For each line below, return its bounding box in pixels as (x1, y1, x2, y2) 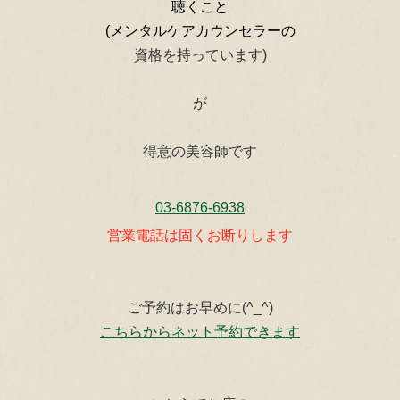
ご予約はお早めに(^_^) (127, 300, 273, 316)
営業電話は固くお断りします (107, 228, 293, 244)
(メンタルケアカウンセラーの (104, 23, 296, 39)
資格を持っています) (133, 47, 267, 63)
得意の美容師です (143, 144, 257, 160)
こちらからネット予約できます (100, 324, 300, 340)
